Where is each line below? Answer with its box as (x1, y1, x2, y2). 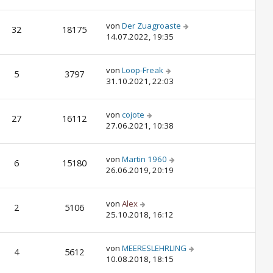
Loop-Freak (122, 65, 163, 76)
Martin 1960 (122, 154, 167, 165)
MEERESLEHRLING (122, 243, 186, 253)
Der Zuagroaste (122, 20, 181, 31)
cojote (122, 109, 144, 120)
